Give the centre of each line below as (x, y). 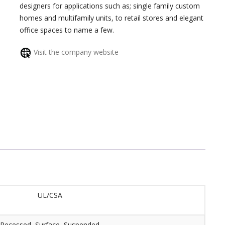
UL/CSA (50, 195)
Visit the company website (77, 52)
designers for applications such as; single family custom (110, 6)
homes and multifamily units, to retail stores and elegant (112, 18)
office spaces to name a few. (67, 30)
